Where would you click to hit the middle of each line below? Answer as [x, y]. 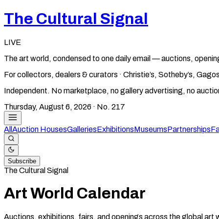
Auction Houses [40, 129]
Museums [151, 129]
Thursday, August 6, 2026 [48, 107]
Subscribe [22, 161]
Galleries [82, 129]
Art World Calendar [75, 194]
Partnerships [189, 129]
